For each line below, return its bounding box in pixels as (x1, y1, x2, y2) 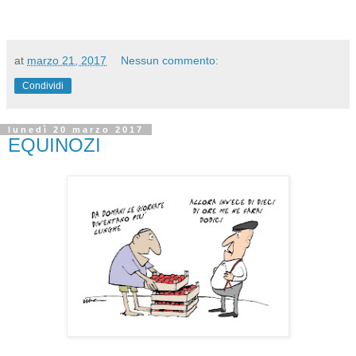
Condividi (22, 80, 64, 92)
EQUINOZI (8, 134, 101, 157)
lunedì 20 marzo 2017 (8, 125, 144, 135)
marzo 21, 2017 (27, 54, 106, 68)
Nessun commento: (121, 54, 219, 68)
